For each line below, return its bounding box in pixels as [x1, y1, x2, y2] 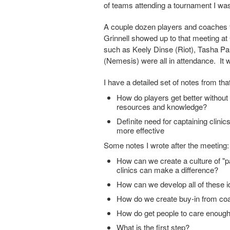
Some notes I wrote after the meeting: [104, 140, 229, 150]
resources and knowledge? [117, 101, 207, 112]
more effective [117, 125, 164, 136]
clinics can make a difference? [117, 164, 218, 175]
